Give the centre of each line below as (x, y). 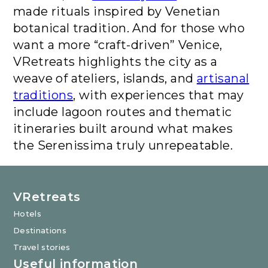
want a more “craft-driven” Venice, (118, 45)
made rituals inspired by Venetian (117, 11)
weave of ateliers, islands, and (105, 78)
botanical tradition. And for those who (129, 28)
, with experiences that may (159, 95)
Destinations (40, 230)
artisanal (223, 78)
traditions (43, 95)
